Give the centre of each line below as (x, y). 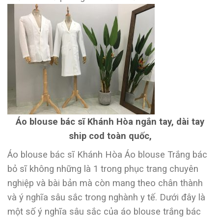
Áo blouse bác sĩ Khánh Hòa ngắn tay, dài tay (110, 121)
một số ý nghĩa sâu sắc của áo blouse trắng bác (104, 212)
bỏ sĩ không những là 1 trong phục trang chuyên (103, 169)
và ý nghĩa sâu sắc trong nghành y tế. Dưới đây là (106, 197)
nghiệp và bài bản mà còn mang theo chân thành (105, 183)
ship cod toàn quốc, (110, 136)
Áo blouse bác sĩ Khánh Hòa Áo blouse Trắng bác (107, 155)
